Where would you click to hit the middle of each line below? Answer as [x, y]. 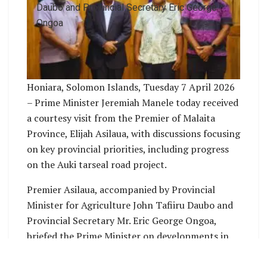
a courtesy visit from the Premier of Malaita [121, 118]
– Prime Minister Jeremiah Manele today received [133, 103]
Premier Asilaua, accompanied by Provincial [121, 190]
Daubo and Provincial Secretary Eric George [127, 7]
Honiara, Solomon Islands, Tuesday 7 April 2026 [131, 87]
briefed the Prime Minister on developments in [128, 236]
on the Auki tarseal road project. [97, 165]
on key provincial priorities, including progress [128, 149]
